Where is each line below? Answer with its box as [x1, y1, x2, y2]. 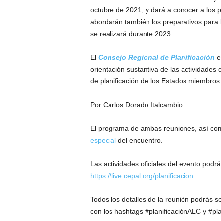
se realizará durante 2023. [90, 30, 173, 37]
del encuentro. [115, 136, 163, 144]
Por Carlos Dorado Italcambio [90, 101, 183, 109]
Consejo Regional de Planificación [98, 53, 215, 61]
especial [90, 136, 116, 144]
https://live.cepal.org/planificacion [90, 172, 193, 180]
